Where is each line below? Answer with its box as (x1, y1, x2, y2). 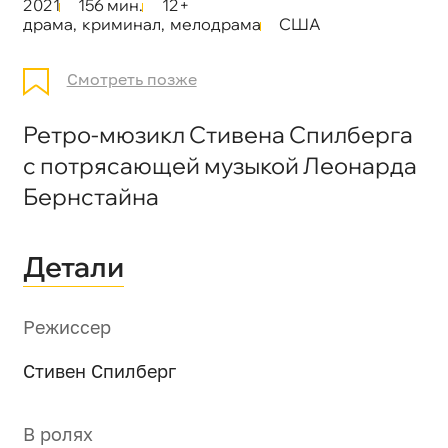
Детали (22, 249, 124, 285)
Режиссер (22, 315, 111, 338)
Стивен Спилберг (22, 360, 176, 383)
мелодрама (169, 13, 261, 34)
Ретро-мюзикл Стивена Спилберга (22, 119, 413, 149)
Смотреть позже (66, 69, 197, 90)
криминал (81, 13, 161, 34)
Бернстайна (22, 181, 159, 211)
